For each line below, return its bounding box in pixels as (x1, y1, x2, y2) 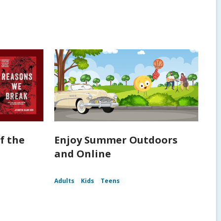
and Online (54, 147, 111, 161)
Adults (54, 177, 74, 185)
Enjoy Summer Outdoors (54, 133, 178, 147)
